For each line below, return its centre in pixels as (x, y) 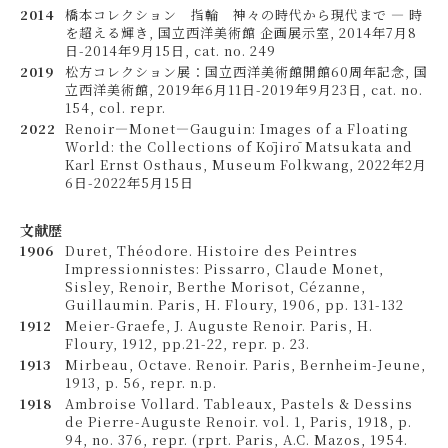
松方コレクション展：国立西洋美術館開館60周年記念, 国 (246, 71)
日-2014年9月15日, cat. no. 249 (170, 50)
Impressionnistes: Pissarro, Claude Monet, (224, 268)
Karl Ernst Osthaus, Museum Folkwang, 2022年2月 (246, 164)
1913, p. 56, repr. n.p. (141, 382)
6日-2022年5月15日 (129, 182)
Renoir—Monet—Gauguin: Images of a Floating (236, 128)
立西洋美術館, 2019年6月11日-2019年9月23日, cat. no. (244, 89)
